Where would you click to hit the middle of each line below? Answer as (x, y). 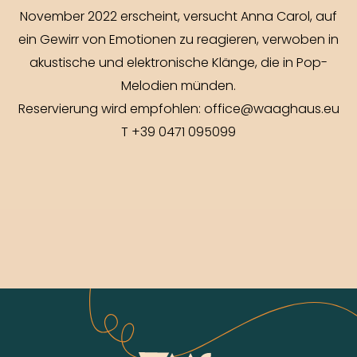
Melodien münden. (178, 86)
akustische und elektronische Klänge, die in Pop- (178, 63)
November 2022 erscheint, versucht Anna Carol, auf (178, 17)
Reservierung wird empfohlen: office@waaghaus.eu (178, 110)
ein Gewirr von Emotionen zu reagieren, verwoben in (178, 40)
